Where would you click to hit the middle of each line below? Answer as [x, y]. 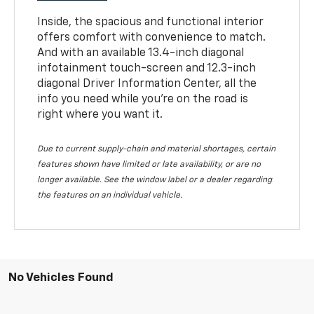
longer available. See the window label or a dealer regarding [155, 180]
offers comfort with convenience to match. [152, 37]
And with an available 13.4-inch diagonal [141, 53]
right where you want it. [100, 115]
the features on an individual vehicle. [110, 195]
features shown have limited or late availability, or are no [149, 164]
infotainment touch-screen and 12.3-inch [147, 68]
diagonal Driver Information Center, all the [147, 84]
